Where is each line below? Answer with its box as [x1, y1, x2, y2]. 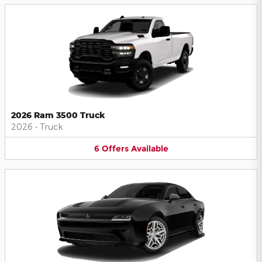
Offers [101, 143, 129, 154]
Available [130, 143, 168, 154]
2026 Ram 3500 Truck [11, 109, 105, 120]
